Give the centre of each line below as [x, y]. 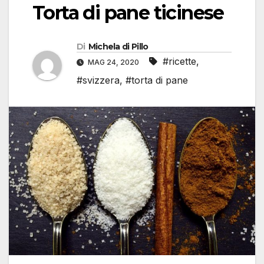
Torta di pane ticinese [128, 13]
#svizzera [98, 80]
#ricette [179, 62]
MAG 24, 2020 [113, 62]
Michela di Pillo [118, 47]
